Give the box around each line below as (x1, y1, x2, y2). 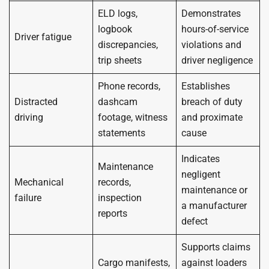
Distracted (14, 96, 58, 107)
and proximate (181, 112, 243, 123)
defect (181, 216, 208, 227)
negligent (181, 169, 220, 180)
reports (98, 208, 127, 219)
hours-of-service (181, 23, 249, 35)
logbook (98, 23, 132, 35)
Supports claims (181, 241, 250, 253)
